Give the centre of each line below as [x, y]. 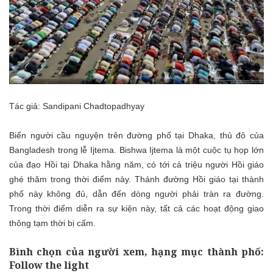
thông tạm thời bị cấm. [52, 223]
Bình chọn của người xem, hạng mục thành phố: [136, 251]
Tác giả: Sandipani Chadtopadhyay [77, 106]
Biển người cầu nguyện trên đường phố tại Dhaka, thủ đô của [136, 135]
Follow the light [49, 265]
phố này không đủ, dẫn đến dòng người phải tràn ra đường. [136, 193]
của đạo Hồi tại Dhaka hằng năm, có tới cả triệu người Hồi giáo [136, 164]
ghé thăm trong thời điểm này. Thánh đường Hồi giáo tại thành [136, 179]
